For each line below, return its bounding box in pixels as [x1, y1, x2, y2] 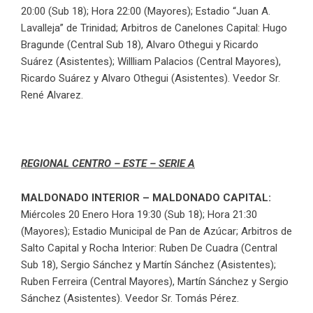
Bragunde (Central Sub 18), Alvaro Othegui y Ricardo [21, 38, 259, 51]
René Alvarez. [21, 88, 83, 101]
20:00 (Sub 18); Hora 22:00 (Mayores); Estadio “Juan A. [21, 4, 270, 17]
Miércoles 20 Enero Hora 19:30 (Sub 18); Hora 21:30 [21, 208, 257, 221]
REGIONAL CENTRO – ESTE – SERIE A [21, 156, 195, 170]
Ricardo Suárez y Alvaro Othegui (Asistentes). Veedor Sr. [21, 71, 280, 85]
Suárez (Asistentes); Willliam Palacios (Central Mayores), [21, 54, 281, 68]
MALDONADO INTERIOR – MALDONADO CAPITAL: [21, 191, 271, 204]
